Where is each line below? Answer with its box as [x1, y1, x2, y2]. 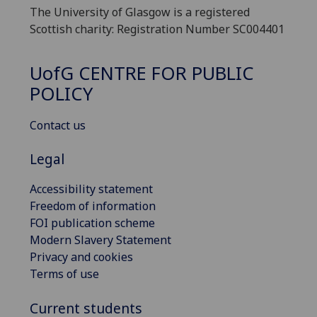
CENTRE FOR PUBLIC [74, 61, 254, 86]
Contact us [30, 117, 86, 134]
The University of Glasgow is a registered [30, 4, 250, 20]
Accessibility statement [30, 181, 153, 197]
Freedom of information [30, 198, 156, 214]
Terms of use [30, 266, 99, 282]
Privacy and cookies [30, 249, 133, 265]
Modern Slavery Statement [30, 232, 171, 248]
